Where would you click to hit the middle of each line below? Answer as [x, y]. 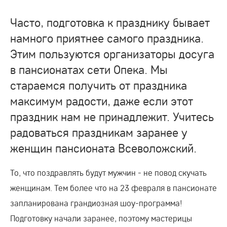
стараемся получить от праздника [99, 85]
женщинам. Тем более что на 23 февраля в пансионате [113, 188]
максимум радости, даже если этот [102, 101]
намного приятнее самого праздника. [107, 38]
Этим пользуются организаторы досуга [112, 54]
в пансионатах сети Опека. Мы [89, 69]
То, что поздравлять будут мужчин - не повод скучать [108, 173]
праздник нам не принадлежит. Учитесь [112, 117]
